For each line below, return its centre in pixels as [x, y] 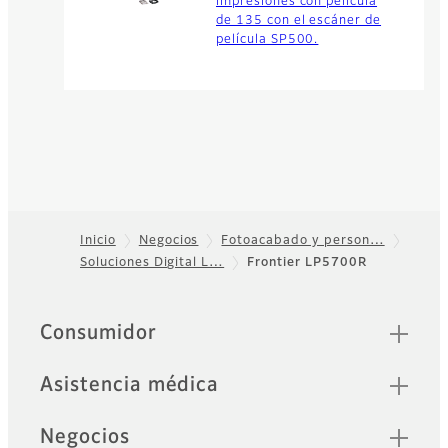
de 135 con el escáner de [299, 20]
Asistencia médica [130, 384]
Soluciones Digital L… [152, 262]
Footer [46, 273]
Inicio [98, 240]
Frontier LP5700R [307, 262]
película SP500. [267, 39]
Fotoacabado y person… [303, 240]
